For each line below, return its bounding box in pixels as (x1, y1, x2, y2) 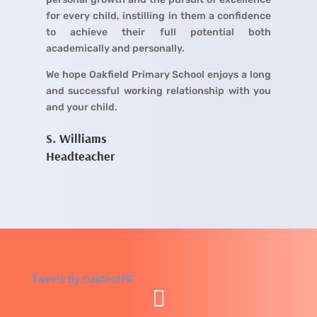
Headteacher (45, 148, 115, 165)
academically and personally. (45, 42, 185, 55)
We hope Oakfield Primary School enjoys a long (45, 69, 272, 81)
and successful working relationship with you (45, 85, 272, 98)
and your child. (45, 101, 117, 114)
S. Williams (45, 130, 107, 147)
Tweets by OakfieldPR (31, 272, 133, 287)
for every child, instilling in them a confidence (45, 10, 272, 23)
